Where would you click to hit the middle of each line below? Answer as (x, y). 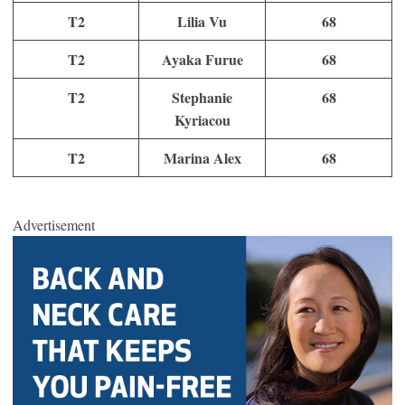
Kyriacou (202, 119)
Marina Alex (202, 157)
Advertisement (54, 224)
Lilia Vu (202, 21)
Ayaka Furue (202, 59)
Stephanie (202, 97)
